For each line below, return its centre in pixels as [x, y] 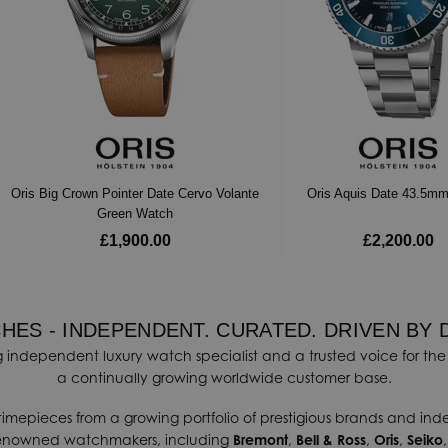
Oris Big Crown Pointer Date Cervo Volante [135, 193]
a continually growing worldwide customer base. [224, 378]
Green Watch [135, 213]
